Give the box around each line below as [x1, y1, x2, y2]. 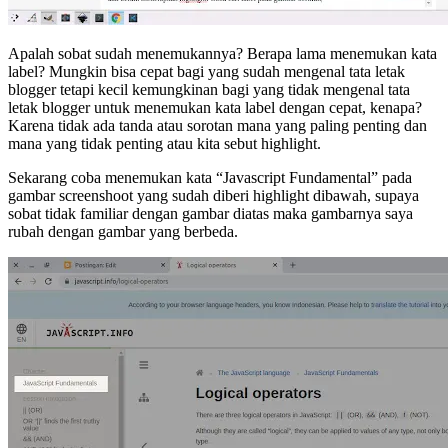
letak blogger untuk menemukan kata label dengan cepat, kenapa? [8, 99, 422, 117]
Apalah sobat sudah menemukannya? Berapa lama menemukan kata [8, 45, 437, 63]
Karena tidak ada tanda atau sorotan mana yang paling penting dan [8, 117, 427, 135]
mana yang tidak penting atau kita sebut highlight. [8, 135, 321, 153]
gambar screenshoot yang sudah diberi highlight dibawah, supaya [8, 187, 419, 205]
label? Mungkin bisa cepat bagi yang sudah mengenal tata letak [8, 63, 405, 81]
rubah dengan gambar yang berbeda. [8, 223, 238, 241]
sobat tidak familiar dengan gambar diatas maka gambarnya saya [8, 205, 413, 223]
